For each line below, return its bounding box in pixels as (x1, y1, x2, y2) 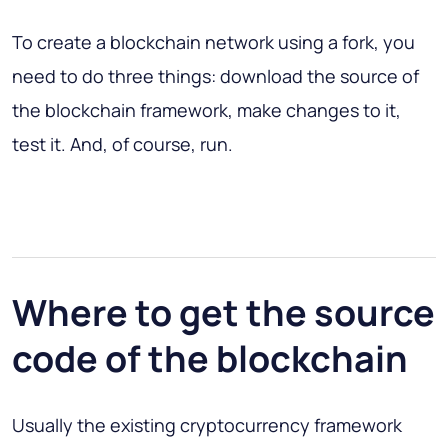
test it (12, 132, 61, 157)
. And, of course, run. (61, 132, 233, 157)
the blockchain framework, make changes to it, (12, 98, 401, 123)
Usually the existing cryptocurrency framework (12, 413, 402, 438)
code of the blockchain (12, 334, 408, 384)
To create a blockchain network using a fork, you (12, 30, 415, 55)
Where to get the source (12, 288, 435, 338)
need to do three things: (12, 64, 220, 89)
